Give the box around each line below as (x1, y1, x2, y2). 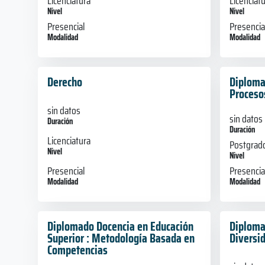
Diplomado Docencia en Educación (47, 216, 193, 236)
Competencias (47, 240, 108, 260)
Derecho (47, 72, 82, 92)
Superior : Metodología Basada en (47, 228, 195, 248)
